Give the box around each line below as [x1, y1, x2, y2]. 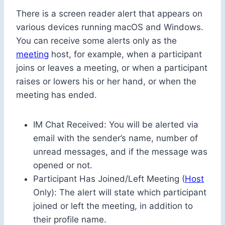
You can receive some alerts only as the [16, 36, 177, 46]
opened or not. [33, 160, 92, 171]
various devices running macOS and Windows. [16, 22, 203, 33]
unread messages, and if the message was [33, 147, 207, 157]
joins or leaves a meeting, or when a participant [16, 63, 207, 73]
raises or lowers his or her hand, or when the [16, 76, 196, 87]
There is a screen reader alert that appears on [16, 9, 202, 19]
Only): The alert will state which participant [33, 187, 206, 198]
